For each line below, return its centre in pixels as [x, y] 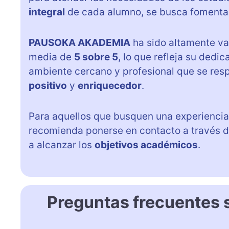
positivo [48, 85]
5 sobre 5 [96, 57]
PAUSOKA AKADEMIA [79, 42]
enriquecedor [110, 85]
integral [47, 12]
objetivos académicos [146, 145]
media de [51, 57]
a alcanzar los [62, 145]
